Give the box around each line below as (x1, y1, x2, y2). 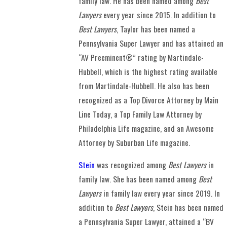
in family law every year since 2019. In (101, 186, 220, 199)
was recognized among (95, 158, 167, 171)
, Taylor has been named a (117, 23, 196, 35)
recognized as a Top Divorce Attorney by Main (79, 94, 219, 106)
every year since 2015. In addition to (101, 9, 216, 21)
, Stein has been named (153, 201, 224, 213)
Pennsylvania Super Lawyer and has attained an (79, 37, 224, 50)
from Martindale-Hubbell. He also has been (79, 80, 210, 92)
